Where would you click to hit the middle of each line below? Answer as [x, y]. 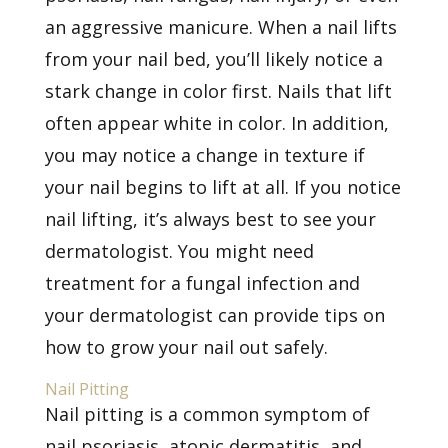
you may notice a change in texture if [204, 154]
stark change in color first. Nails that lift [218, 90]
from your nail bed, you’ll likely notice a [213, 58]
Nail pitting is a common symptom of [207, 413]
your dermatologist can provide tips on [214, 314]
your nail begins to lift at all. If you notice [222, 186]
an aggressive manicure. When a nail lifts [220, 26]
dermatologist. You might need [179, 250]
